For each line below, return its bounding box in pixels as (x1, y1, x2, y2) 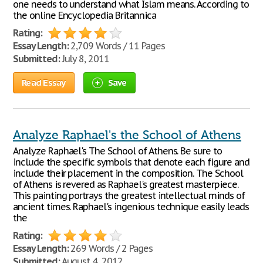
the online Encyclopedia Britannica (13, 9, 156, 21)
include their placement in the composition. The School (13, 167, 243, 179)
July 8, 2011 (59, 53, 110, 65)
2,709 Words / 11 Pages (68, 40, 165, 52)
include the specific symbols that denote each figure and (13, 156, 249, 168)
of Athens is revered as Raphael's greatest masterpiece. (13, 178, 238, 190)
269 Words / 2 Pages (68, 242, 153, 254)
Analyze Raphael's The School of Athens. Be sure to (13, 145, 222, 157)
